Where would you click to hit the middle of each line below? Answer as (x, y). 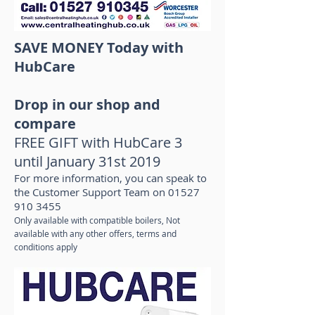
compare (45, 123)
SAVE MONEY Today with (99, 47)
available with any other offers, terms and (95, 233)
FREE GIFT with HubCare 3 (100, 142)
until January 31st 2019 (87, 161)
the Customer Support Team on (91, 192)
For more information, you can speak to (110, 178)
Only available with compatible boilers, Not (97, 220)
